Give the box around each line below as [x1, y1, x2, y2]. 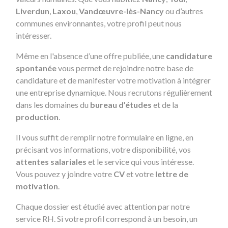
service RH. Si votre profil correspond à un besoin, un [16, 214, 197, 223]
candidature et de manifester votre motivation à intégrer [16, 75, 211, 85]
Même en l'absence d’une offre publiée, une [16, 51, 166, 61]
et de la [152, 100, 178, 109]
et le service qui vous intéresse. [87, 157, 194, 166]
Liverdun [16, 6, 49, 16]
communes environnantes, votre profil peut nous [16, 18, 182, 28]
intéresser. [16, 31, 51, 40]
